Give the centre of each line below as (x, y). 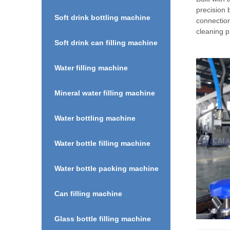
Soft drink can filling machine (106, 42)
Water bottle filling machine (102, 143)
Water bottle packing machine (106, 168)
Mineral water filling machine (104, 93)
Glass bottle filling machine (102, 218)
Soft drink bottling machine (102, 17)
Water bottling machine (95, 118)
